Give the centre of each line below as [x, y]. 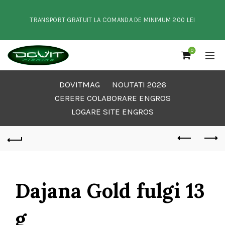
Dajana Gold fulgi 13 [110, 191]
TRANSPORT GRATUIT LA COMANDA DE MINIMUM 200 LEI [113, 20]
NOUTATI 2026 [139, 84]
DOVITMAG [79, 84]
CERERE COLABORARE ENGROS [113, 98]
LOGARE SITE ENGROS [113, 111]
